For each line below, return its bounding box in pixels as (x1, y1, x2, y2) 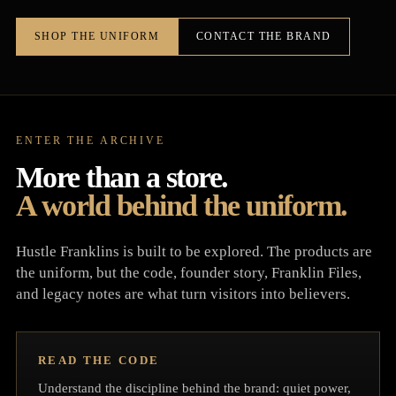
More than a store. (16, 161, 228, 194)
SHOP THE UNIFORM (34, 30, 160, 43)
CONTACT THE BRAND (196, 30, 331, 43)
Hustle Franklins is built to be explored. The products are (16, 243, 372, 261)
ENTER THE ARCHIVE (16, 134, 165, 148)
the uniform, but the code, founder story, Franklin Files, (16, 264, 362, 282)
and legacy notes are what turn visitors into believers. (16, 286, 350, 303)
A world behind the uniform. (16, 189, 347, 223)
